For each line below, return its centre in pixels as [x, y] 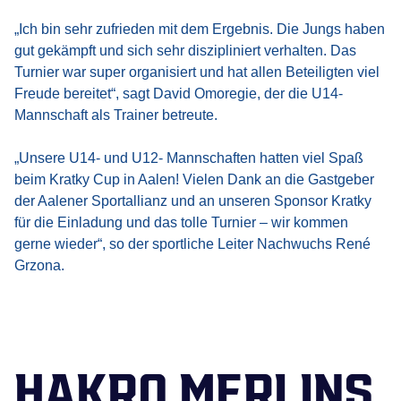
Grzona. [39, 265]
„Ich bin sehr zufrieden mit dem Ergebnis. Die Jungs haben [200, 29]
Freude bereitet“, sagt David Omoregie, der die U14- [179, 93]
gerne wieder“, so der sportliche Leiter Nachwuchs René [192, 243]
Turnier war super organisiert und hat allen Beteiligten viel [197, 72]
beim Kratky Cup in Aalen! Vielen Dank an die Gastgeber [194, 179]
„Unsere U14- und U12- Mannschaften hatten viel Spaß [189, 158]
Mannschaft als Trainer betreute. [116, 115]
